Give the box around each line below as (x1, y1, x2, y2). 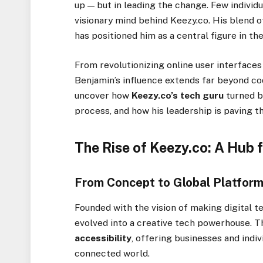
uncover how (75, 90, 132, 102)
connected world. (75, 248, 150, 259)
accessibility (75, 232, 132, 244)
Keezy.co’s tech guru (131, 90, 224, 102)
